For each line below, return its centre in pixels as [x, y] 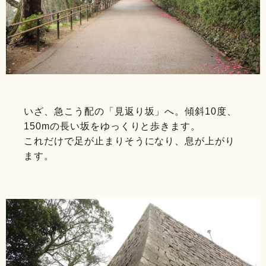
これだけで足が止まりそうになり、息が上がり [130, 141]
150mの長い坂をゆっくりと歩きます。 [113, 126]
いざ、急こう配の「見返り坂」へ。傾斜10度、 [131, 111]
